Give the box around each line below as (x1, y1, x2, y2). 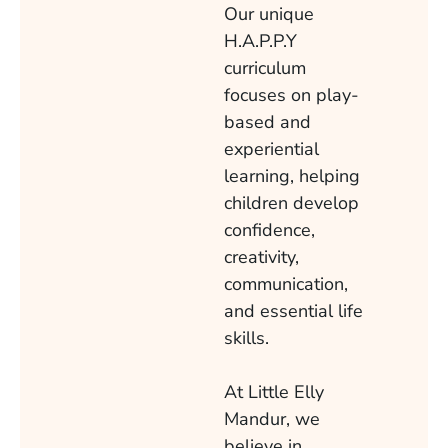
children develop (224, 191, 359, 216)
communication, (224, 272, 348, 297)
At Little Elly (224, 380, 324, 405)
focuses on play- (224, 83, 359, 108)
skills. (224, 326, 269, 351)
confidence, (224, 218, 315, 243)
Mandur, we (224, 407, 320, 432)
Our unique (224, 2, 314, 27)
